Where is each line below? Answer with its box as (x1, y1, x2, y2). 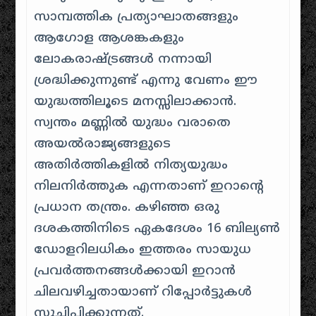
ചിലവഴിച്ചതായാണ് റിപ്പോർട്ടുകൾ (34, 284, 253, 300)
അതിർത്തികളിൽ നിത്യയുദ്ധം (34, 157, 229, 174)
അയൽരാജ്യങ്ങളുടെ (34, 136, 171, 152)
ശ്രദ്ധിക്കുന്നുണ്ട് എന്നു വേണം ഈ (34, 73, 258, 89)
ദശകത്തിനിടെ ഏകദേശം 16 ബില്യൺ (34, 221, 281, 237)
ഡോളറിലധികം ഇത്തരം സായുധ (34, 242, 252, 258)
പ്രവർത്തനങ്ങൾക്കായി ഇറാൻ (34, 263, 236, 279)
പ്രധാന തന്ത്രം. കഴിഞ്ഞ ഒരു (34, 200, 220, 216)
